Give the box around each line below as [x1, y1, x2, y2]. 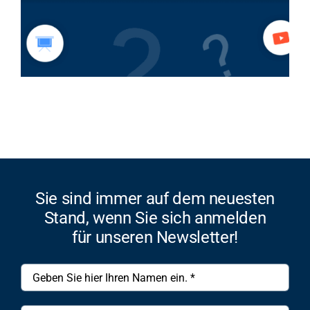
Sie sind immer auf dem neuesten [35, 189, 275, 209]
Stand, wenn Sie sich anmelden [44, 208, 266, 228]
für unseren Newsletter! [72, 228, 238, 248]
